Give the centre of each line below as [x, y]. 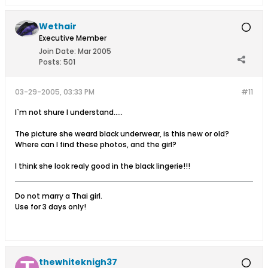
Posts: [50, 62]
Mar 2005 [95, 51]
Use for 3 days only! [51, 207]
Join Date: [57, 51]
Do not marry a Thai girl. [59, 196]
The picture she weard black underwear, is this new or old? [122, 134]
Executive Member [73, 38]
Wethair [58, 26]
